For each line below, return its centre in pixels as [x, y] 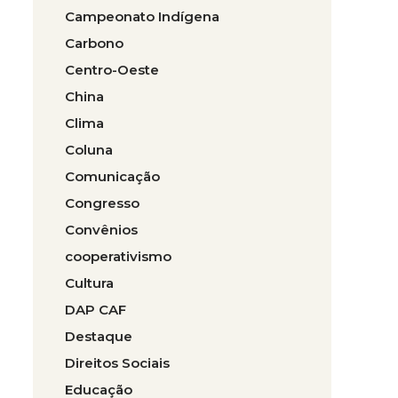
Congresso [102, 203]
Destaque [99, 336]
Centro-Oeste [112, 70]
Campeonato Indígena [142, 16]
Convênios [101, 230]
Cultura [89, 283]
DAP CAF [96, 310]
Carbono [94, 43]
